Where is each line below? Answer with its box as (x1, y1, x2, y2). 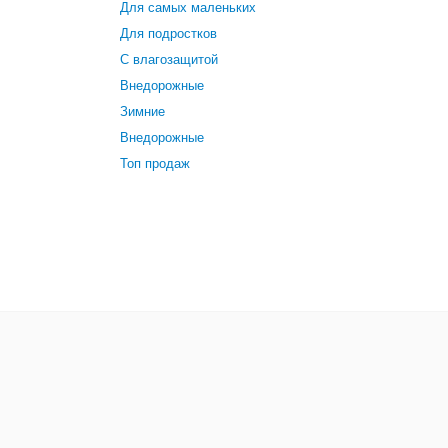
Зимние (119, 104, 165, 120)
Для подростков (119, 26, 217, 42)
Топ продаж (119, 156, 190, 172)
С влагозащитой (119, 52, 218, 68)
